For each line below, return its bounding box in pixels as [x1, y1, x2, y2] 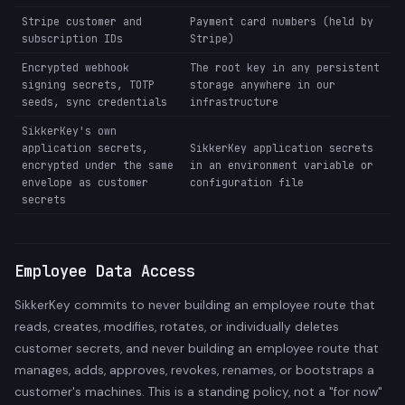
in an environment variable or [190, 158, 373, 173]
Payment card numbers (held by [190, 14, 373, 29]
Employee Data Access [14, 261, 195, 282]
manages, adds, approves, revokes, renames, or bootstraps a [14, 363, 374, 379]
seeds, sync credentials [22, 95, 167, 109]
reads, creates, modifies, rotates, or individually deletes [14, 319, 339, 335]
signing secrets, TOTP [22, 78, 155, 92]
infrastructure [190, 95, 278, 109]
